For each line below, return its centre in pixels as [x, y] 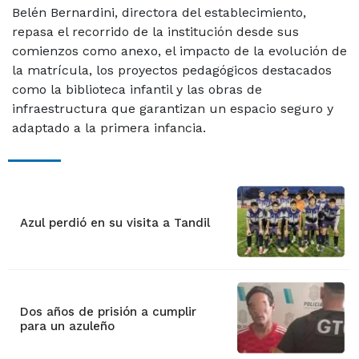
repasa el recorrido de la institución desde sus [155, 32]
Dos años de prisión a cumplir [108, 312]
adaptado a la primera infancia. [109, 128]
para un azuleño [67, 327]
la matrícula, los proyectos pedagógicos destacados [171, 71]
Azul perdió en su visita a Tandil [115, 223]
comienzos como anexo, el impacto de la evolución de [179, 51]
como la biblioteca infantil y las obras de [137, 90]
